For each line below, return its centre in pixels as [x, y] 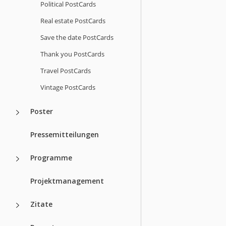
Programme [51, 157]
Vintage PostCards [68, 87]
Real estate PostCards [73, 20]
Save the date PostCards [77, 37]
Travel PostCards [66, 70]
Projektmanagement [67, 181]
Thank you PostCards [72, 54]
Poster [42, 111]
